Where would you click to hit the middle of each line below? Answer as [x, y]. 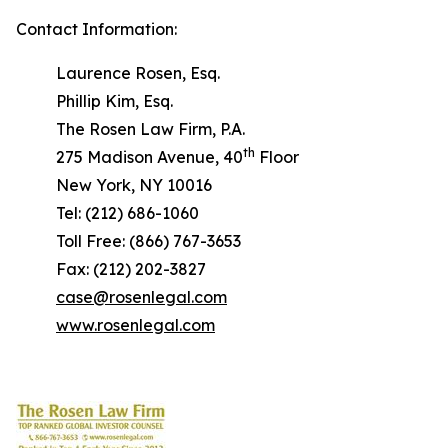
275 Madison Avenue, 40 [149, 157]
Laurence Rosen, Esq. [138, 73]
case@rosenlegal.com [141, 297]
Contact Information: [96, 29]
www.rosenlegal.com [135, 325]
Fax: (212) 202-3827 [131, 269]
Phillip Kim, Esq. [114, 101]
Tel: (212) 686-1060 [127, 213]
